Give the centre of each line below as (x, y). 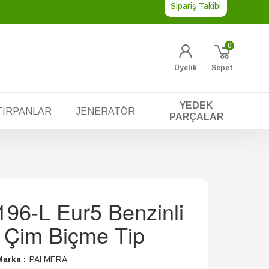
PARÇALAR (196, 117)
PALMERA (48, 259)
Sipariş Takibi (196, 6)
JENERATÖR (106, 111)
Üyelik (186, 68)
